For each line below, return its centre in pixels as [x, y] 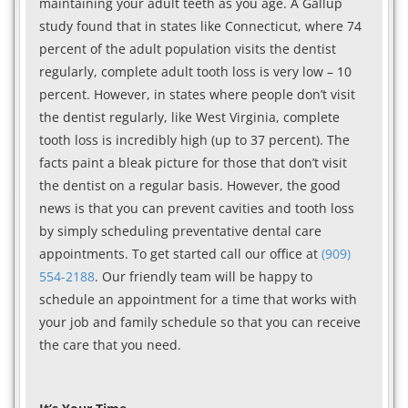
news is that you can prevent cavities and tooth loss [197, 208]
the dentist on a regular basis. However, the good [190, 185]
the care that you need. [110, 344]
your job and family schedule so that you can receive [200, 321]
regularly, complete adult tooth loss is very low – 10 [195, 71]
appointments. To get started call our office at [180, 253]
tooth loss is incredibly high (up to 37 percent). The [194, 139]
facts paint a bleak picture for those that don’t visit [193, 162]
